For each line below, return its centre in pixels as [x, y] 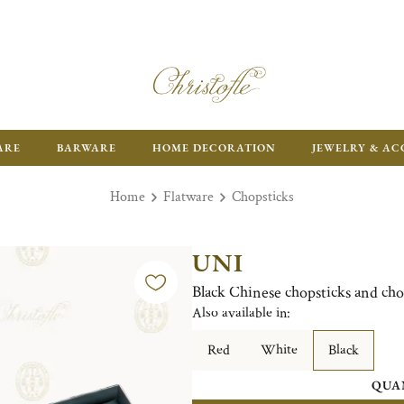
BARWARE [87, 148]
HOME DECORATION [214, 148]
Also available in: [241, 313]
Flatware [188, 197]
